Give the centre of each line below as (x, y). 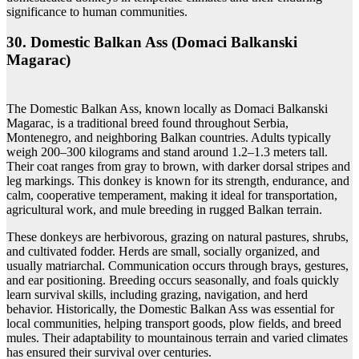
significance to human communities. (97, 11)
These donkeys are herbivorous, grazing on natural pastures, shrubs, (177, 237)
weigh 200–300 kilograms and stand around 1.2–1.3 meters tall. (167, 152)
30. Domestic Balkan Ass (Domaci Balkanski (152, 42)
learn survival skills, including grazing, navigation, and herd (157, 295)
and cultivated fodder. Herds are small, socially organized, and (163, 252)
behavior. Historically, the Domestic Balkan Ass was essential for (170, 309)
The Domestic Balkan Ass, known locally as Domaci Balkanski (167, 109)
